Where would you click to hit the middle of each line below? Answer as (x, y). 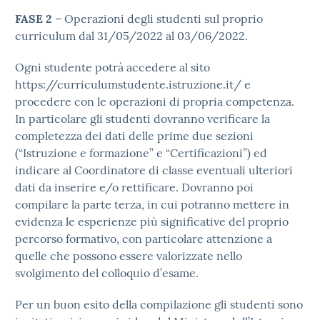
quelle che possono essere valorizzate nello (129, 256)
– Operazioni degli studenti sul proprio (157, 19)
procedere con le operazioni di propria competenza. (155, 101)
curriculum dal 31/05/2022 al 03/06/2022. (131, 36)
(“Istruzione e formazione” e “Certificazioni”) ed (141, 153)
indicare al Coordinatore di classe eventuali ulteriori (154, 170)
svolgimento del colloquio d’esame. (107, 273)
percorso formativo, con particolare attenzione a (144, 239)
